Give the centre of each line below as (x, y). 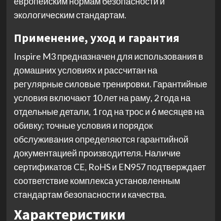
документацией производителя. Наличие (97, 153)
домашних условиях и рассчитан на (85, 70)
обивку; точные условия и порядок (83, 126)
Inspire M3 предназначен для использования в (108, 56)
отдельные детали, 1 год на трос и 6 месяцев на (109, 112)
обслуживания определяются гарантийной (101, 139)
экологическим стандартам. (70, 15)
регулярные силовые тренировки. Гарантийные (110, 84)
